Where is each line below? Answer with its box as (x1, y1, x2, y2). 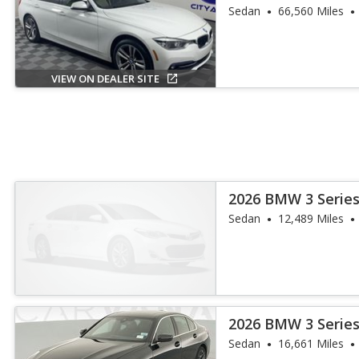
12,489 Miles (278, 211, 345, 226)
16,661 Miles (278, 336, 345, 351)
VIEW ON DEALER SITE (50, 71, 159, 86)
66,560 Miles (278, 3, 345, 18)
